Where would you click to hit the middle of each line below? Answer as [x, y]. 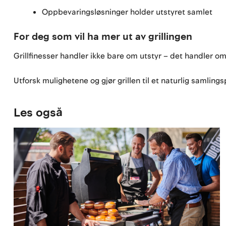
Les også [38, 113]
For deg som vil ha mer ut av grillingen [103, 37]
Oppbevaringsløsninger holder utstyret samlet [127, 12]
